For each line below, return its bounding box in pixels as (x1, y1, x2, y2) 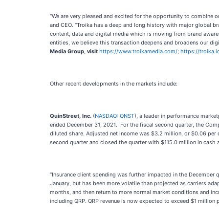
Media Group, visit (50, 48, 98, 55)
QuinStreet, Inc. (50, 112, 93, 119)
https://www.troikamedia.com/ (99, 48, 177, 55)
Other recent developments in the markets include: (50, 80, 177, 87)
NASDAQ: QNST (95, 112, 134, 119)
